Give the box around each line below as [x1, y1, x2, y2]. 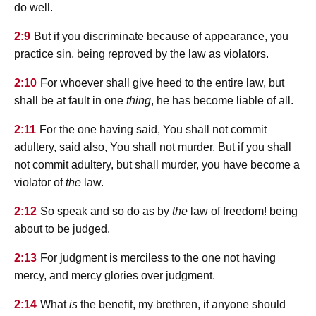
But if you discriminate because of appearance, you [34, 30, 288, 43]
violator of [14, 176, 66, 189]
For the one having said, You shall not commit [39, 123, 267, 136]
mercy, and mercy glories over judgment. [14, 269, 215, 282]
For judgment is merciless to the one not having [40, 252, 276, 265]
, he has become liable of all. [151, 95, 293, 107]
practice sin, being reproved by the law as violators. [14, 48, 269, 61]
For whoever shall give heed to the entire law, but [40, 77, 284, 90]
